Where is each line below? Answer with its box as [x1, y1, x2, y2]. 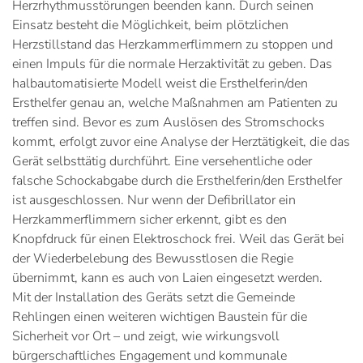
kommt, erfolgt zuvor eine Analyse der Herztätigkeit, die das [12, 132, 350, 151]
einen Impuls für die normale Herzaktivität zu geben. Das [12, 54, 332, 73]
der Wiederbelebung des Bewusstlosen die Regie [12, 249, 293, 267]
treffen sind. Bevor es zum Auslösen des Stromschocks [12, 113, 325, 131]
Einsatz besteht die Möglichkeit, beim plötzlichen [12, 15, 288, 34]
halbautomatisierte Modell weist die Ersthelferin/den [12, 74, 308, 92]
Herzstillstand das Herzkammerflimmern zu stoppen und [12, 35, 333, 53]
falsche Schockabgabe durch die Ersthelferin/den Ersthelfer [12, 171, 342, 190]
